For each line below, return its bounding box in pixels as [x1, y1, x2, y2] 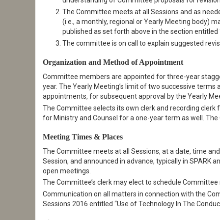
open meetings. [43, 166, 91, 175]
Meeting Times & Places [43, 132, 123, 141]
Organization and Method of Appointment [43, 57, 183, 67]
